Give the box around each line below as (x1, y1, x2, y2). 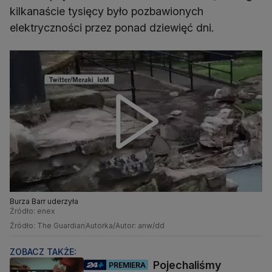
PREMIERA (109, 260, 146, 270)
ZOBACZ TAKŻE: (10, 246, 76, 257)
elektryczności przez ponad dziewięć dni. (10, 21, 214, 34)
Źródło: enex (10, 206, 55, 216)
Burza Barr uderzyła (10, 197, 78, 206)
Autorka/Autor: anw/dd (86, 221, 165, 231)
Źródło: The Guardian (10, 221, 85, 231)
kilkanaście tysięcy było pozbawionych (10, 5, 203, 18)
